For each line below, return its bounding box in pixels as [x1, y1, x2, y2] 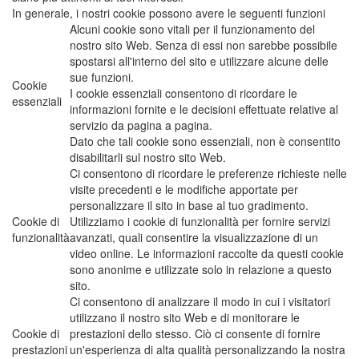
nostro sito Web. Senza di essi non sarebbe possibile [70, 37, 337, 53]
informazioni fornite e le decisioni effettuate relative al [70, 101, 338, 117]
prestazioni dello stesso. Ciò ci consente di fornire [70, 325, 321, 341]
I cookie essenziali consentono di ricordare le [70, 85, 297, 101]
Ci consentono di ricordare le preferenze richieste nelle [70, 165, 347, 181]
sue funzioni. [70, 69, 134, 85]
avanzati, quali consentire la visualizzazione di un [70, 229, 318, 245]
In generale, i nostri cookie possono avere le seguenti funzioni [12, 5, 325, 21]
